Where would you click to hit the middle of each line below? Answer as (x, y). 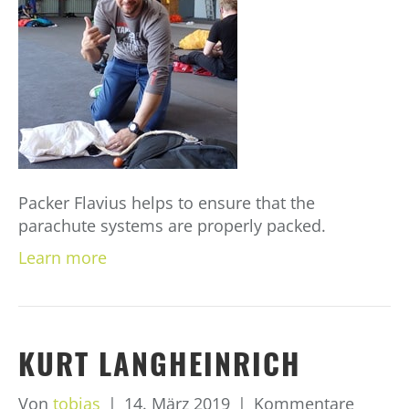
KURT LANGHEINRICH (160, 363)
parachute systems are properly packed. (172, 226)
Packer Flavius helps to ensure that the (167, 203)
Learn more (63, 258)
